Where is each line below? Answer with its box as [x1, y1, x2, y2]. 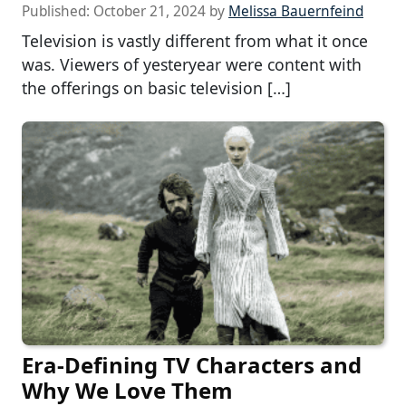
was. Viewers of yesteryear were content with [22, 53, 362, 76]
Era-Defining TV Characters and [22, 350, 362, 381]
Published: [22, 2, 93, 22]
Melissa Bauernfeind [228, 2, 363, 22]
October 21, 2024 [93, 2, 206, 22]
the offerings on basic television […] [22, 77, 291, 100]
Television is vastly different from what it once [22, 30, 368, 53]
